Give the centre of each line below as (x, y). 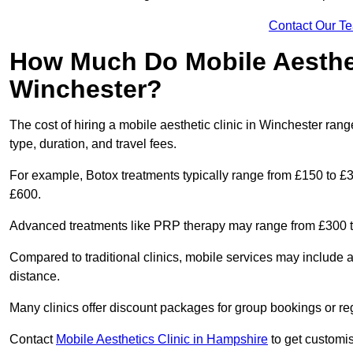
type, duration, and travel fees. (93, 144)
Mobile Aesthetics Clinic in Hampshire (162, 340)
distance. (35, 277)
